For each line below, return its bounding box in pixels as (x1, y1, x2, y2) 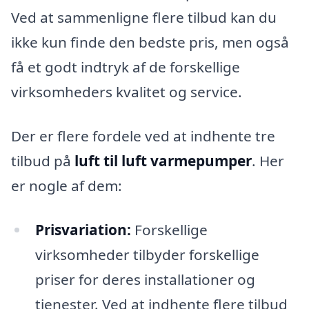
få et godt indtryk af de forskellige (11, 57, 240, 77)
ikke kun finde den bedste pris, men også (11, 32, 289, 52)
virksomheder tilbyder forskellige (34, 244, 259, 264)
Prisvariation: (34, 219, 131, 239)
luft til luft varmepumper (74, 150, 252, 170)
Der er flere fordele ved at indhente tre (11, 126, 275, 146)
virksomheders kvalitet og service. (11, 82, 242, 102)
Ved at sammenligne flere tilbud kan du (11, 8, 277, 28)
